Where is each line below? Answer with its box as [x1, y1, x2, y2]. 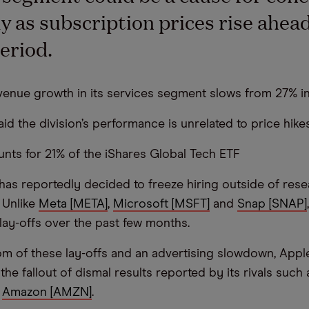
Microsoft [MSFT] [113, 197, 210, 210]
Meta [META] [39, 197, 108, 210]
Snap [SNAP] [237, 197, 307, 210]
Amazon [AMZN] [2, 286, 92, 299]
